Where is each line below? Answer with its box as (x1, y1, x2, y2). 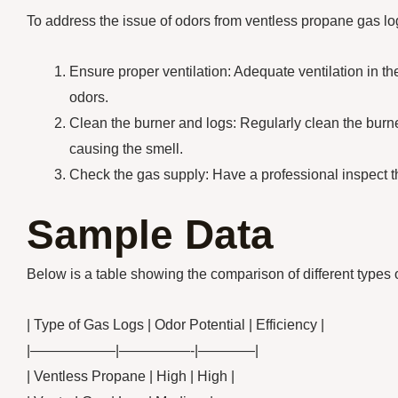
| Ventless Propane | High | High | (27, 369, 235, 385)
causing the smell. (69, 141, 183, 157)
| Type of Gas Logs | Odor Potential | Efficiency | (27, 317, 324, 333)
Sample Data (27, 211, 274, 259)
